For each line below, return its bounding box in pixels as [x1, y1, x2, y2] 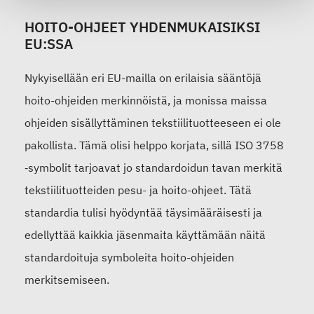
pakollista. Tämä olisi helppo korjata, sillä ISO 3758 [25, 138, 284, 153]
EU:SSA [25, 34, 73, 54]
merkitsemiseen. [25, 273, 109, 287]
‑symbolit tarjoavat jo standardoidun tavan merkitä [25, 161, 282, 175]
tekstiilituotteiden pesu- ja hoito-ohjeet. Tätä [25, 183, 252, 198]
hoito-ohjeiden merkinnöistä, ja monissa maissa [25, 93, 267, 108]
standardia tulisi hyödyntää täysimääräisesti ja [25, 205, 262, 220]
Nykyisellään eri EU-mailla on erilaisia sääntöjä [25, 71, 261, 86]
